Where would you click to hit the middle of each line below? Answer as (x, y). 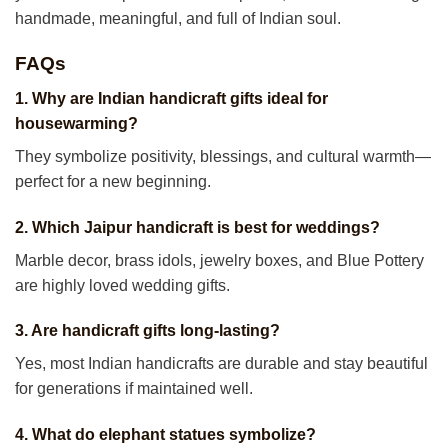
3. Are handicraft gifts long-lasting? (147, 331)
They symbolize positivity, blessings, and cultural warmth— (223, 156)
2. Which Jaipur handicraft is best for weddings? (197, 227)
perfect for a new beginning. (113, 181)
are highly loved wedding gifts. (122, 285)
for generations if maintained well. (134, 389)
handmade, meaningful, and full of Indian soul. (178, 19)
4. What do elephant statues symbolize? (165, 435)
